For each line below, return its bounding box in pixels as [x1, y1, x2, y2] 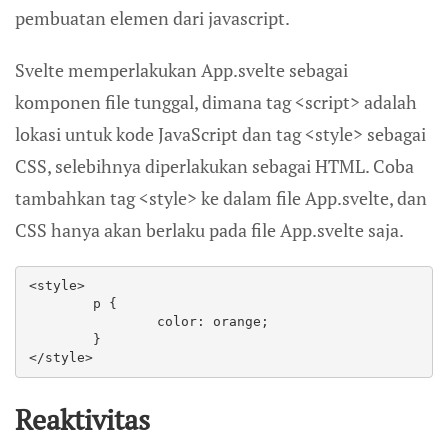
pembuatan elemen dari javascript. [15, 5, 290, 30]
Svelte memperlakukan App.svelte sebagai [15, 57, 348, 82]
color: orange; [29, 313, 157, 329]
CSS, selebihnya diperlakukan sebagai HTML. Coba [15, 153, 414, 178]
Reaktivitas [15, 401, 150, 439]
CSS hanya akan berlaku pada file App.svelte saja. [15, 217, 404, 242]
